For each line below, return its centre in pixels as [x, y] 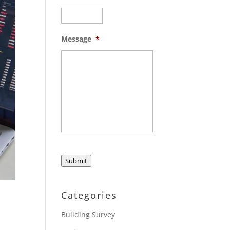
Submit [76, 161]
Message [76, 39]
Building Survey [88, 214]
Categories [89, 195]
